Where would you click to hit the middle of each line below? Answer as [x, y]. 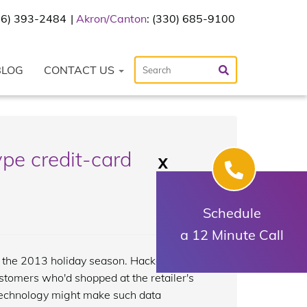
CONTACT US [81, 70]
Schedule [232, 213]
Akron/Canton [111, 19]
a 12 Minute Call [232, 235]
